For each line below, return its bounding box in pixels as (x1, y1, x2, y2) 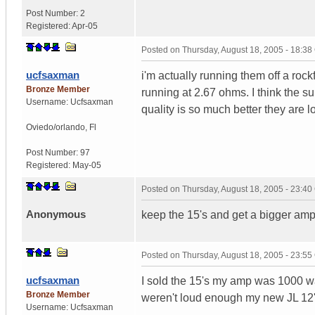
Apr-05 (72, 20, 98, 31)
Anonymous (26, 207, 86, 220)
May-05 (72, 160, 101, 170)
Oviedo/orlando (26, 122, 85, 132)
